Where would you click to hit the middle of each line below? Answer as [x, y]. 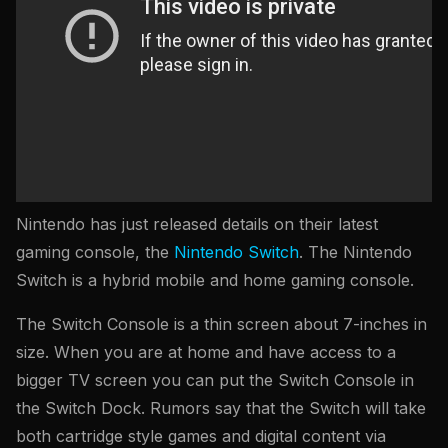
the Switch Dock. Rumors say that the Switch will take [221, 408]
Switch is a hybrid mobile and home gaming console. [215, 280]
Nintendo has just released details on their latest [197, 224]
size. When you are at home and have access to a [206, 352]
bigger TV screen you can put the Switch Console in [215, 380]
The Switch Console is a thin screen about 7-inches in [221, 324]
